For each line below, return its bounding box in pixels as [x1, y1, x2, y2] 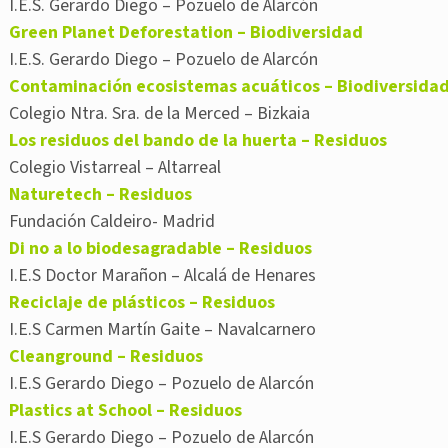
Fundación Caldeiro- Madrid [9, 209, 215, 235]
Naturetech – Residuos [9, 182, 192, 208]
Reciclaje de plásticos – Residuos [9, 290, 275, 316]
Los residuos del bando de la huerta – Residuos [9, 128, 387, 154]
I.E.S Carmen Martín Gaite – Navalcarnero [9, 317, 316, 343]
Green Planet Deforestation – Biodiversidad [9, 20, 363, 46]
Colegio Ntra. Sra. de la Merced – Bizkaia [9, 101, 310, 127]
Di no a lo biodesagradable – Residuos [9, 236, 312, 262]
